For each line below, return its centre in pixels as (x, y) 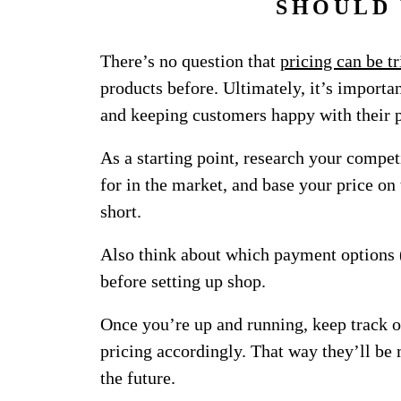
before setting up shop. (183, 281)
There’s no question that (190, 61)
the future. (138, 378)
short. (121, 211)
